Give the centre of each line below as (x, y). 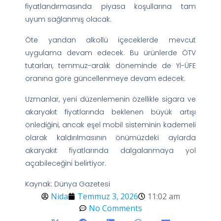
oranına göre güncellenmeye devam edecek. (106, 78)
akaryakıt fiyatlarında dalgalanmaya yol (110, 150)
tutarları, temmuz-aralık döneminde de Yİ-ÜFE (110, 65)
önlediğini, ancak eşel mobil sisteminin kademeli (110, 125)
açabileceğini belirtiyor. (66, 163)
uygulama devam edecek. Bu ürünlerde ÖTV (110, 53)
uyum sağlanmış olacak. (69, 19)
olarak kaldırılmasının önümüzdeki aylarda (110, 137)
